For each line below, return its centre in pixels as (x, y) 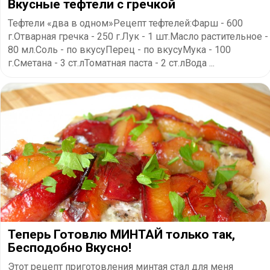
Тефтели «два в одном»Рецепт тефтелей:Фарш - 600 (125, 23)
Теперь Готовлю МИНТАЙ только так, (121, 234)
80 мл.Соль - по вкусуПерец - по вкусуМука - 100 (119, 49)
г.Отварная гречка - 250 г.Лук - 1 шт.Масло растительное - (138, 36)
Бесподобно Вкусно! (70, 247)
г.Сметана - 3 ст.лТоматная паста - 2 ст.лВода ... (111, 63)
